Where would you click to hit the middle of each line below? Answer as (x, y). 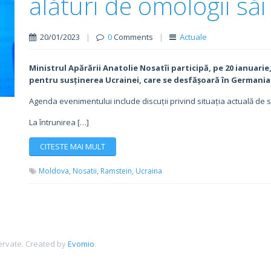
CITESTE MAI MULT (72, 146)
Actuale (193, 37)
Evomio (81, 244)
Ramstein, (117, 171)
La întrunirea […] (59, 122)
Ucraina (149, 171)
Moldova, (54, 171)
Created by (47, 244)
